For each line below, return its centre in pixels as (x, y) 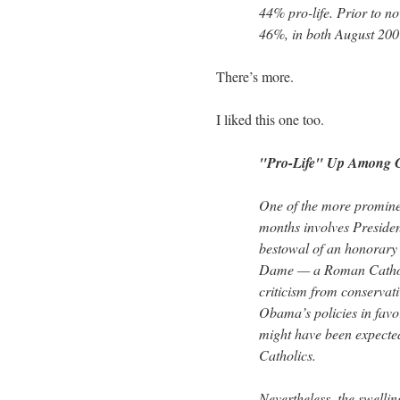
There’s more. (255, 76)
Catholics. (287, 354)
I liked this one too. (270, 119)
